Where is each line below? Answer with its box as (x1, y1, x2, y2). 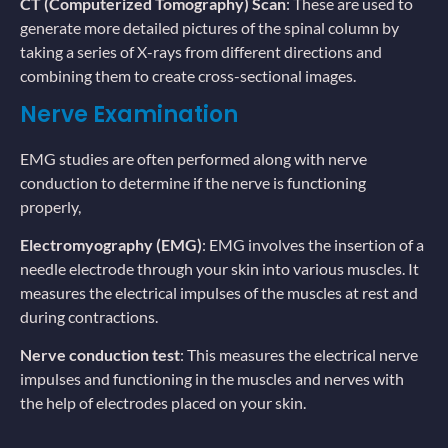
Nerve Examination (20, 98, 238, 130)
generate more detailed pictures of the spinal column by (20, 18, 399, 38)
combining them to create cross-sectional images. (20, 66, 356, 86)
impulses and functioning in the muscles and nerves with (20, 369, 404, 389)
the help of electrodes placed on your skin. (20, 393, 306, 413)
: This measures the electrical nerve (180, 345, 418, 365)
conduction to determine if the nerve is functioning (20, 172, 366, 192)
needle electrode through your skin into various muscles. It (20, 259, 419, 279)
